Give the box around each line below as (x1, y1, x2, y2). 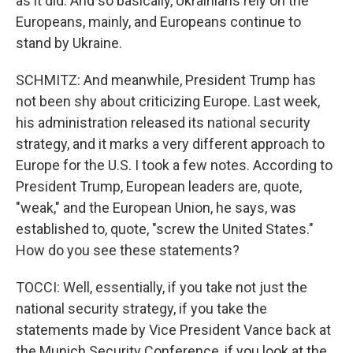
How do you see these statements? (16, 242, 240, 258)
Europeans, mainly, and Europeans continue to (16, 13, 301, 30)
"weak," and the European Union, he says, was (16, 199, 296, 216)
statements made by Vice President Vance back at (16, 321, 331, 338)
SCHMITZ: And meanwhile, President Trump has (16, 72, 316, 88)
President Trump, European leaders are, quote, (16, 178, 302, 195)
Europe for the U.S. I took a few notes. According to (16, 157, 333, 173)
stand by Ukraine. (16, 35, 122, 51)
